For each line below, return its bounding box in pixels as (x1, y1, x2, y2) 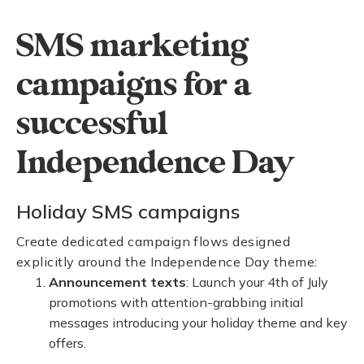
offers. (49, 335, 86, 351)
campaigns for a (16, 65, 251, 106)
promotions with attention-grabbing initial (49, 294, 303, 310)
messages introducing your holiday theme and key (49, 314, 348, 331)
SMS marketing (16, 26, 248, 67)
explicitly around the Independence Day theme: (16, 253, 318, 270)
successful (16, 104, 168, 145)
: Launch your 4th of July (186, 274, 328, 290)
